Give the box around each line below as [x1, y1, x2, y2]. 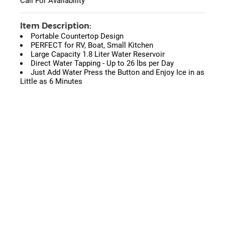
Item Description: [20, 21, 91, 31]
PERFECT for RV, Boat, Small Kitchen [31, 41, 153, 50]
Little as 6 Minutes [20, 77, 82, 86]
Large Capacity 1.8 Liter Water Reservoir [31, 50, 165, 59]
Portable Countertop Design [31, 32, 124, 41]
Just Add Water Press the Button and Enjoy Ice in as [31, 68, 204, 77]
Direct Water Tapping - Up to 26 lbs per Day [31, 59, 174, 68]
